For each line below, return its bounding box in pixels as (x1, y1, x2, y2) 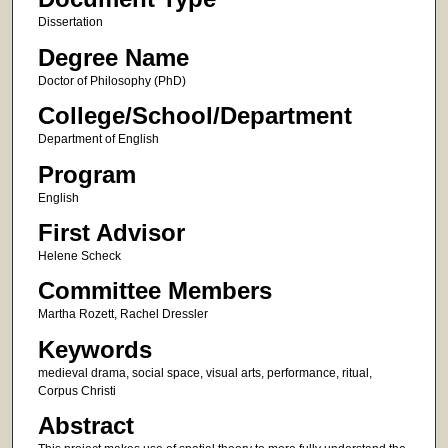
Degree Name (37, 43, 189, 71)
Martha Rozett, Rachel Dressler (37, 307, 208, 322)
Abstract (37, 412, 134, 440)
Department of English (37, 132, 159, 147)
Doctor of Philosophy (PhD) (37, 73, 186, 88)
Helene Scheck (37, 249, 121, 264)
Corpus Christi (37, 383, 116, 398)
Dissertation (37, 15, 103, 30)
